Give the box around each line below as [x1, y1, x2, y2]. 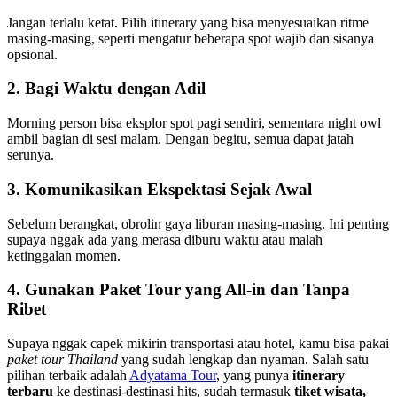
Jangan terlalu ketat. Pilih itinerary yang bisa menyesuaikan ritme [7, 14, 369, 30]
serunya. [7, 147, 54, 163]
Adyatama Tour [129, 367, 216, 383]
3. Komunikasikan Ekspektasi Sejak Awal [7, 179, 312, 198]
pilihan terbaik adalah [7, 367, 129, 383]
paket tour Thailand [7, 351, 118, 367]
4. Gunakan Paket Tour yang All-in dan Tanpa [7, 280, 350, 300]
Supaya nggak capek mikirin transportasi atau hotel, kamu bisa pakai [7, 335, 389, 351]
